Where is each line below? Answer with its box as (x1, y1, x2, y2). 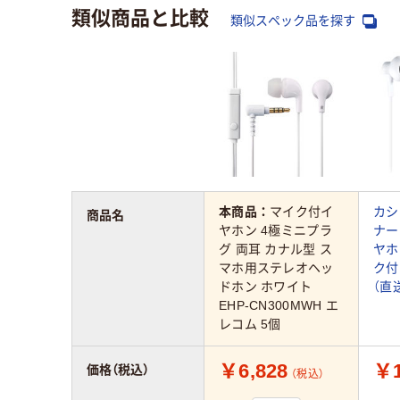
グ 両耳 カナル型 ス (219, 242, 333, 257)
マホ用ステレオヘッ (219, 261, 334, 276)
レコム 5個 (219, 317, 281, 332)
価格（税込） (87, 362, 149, 377)
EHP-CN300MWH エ (219, 298, 338, 313)
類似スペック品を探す (230, 12, 359, 28)
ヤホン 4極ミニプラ (219, 223, 332, 238)
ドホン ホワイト (219, 279, 312, 295)
